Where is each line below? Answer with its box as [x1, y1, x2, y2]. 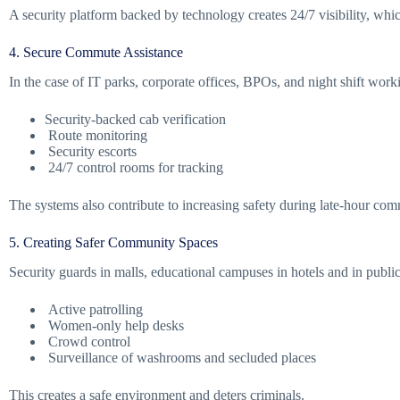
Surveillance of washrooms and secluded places [45, 349, 316, 365]
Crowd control [45, 333, 130, 349]
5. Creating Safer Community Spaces [9, 234, 218, 250]
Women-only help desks [45, 317, 184, 333]
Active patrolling [45, 301, 143, 317]
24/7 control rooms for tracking [45, 159, 223, 175]
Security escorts [45, 143, 137, 159]
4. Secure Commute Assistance [9, 44, 183, 60]
